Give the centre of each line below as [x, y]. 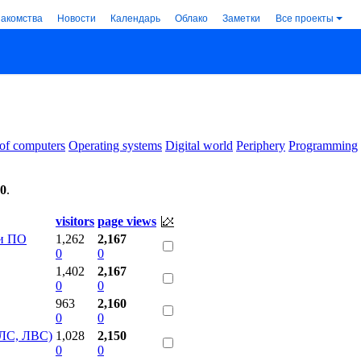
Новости [77, 17]
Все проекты [305, 17]
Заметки [241, 17]
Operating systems [115, 145]
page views [127, 221]
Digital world [199, 145]
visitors [75, 221]
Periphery [261, 145]
